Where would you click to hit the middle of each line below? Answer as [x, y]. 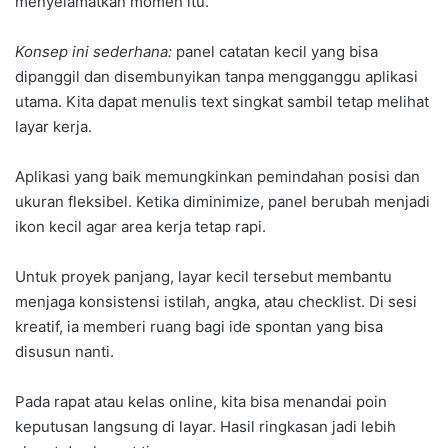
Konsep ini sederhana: [93, 52]
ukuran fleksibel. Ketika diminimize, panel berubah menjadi [222, 202]
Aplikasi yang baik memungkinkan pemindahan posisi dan [217, 177]
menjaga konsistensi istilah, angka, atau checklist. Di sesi [216, 302]
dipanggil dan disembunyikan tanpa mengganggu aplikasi [216, 77]
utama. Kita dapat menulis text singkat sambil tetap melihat [222, 102]
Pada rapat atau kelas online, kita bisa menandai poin [201, 402]
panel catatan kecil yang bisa [275, 52]
